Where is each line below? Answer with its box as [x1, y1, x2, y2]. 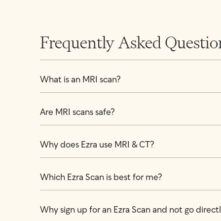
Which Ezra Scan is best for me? [39, 173, 162, 183]
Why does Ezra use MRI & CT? [39, 141, 154, 150]
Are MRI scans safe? [39, 108, 115, 117]
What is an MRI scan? [39, 75, 121, 85]
